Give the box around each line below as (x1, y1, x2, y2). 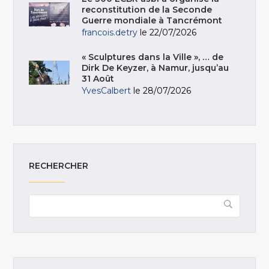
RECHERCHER (29, 160, 89, 171)
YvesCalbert (82, 85, 131, 96)
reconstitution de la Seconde (82, 4, 213, 15)
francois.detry (82, 26, 138, 38)
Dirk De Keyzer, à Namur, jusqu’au (82, 62, 229, 73)
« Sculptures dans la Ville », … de (82, 51, 224, 62)
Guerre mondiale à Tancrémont (82, 14, 223, 26)
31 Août (82, 73, 115, 84)
